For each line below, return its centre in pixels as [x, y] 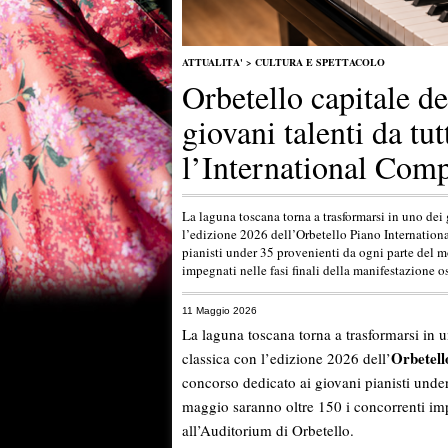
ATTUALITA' [212, 61]
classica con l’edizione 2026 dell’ [286, 358]
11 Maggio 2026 [219, 310]
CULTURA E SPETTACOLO [320, 61]
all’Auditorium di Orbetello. [268, 430]
